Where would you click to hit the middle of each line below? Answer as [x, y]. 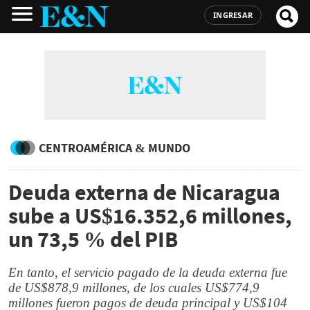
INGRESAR [233, 15]
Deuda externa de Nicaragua [144, 192]
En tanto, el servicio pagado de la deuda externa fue [148, 272]
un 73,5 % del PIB [93, 239]
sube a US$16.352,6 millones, [150, 216]
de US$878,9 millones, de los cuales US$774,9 [134, 288]
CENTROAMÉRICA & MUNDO [115, 148]
